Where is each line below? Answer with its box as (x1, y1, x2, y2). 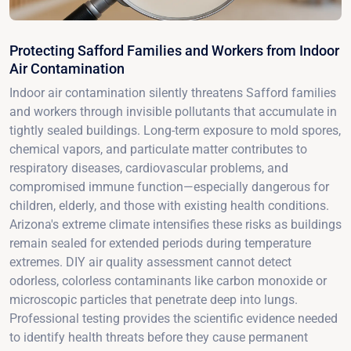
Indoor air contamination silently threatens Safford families (9, 85, 336, 100)
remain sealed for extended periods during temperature (9, 235, 311, 251)
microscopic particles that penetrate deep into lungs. (9, 291, 298, 307)
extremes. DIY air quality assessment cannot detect (9, 254, 291, 270)
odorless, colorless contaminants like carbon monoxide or (9, 273, 327, 288)
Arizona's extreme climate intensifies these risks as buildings (9, 216, 342, 232)
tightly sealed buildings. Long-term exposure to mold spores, (9, 122, 341, 138)
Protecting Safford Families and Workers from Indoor (9, 42, 339, 59)
